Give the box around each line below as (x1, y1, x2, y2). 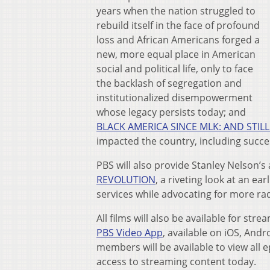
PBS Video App (96, 226, 163, 240)
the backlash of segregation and (96, 77, 242, 90)
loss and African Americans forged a (96, 33, 260, 47)
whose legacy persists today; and (96, 105, 246, 119)
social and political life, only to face (96, 62, 253, 76)
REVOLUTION (96, 173, 155, 187)
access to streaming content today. (96, 255, 256, 269)
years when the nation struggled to (96, 4, 256, 18)
